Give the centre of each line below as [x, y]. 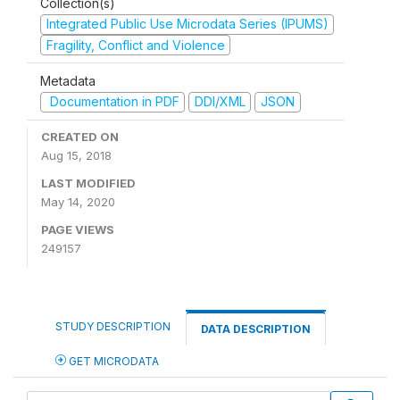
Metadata [68, 81]
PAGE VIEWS [78, 229]
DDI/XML [220, 101]
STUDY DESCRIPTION [113, 326]
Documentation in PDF [112, 101]
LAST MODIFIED [88, 183]
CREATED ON [80, 136]
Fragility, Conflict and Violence [135, 45]
